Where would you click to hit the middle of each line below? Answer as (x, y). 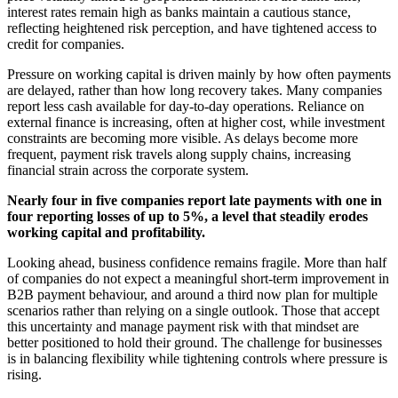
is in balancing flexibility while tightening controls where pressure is (197, 358)
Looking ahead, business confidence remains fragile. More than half (197, 262)
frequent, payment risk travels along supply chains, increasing (179, 154)
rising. (24, 374)
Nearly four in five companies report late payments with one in (195, 200)
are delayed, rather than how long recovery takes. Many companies (195, 90)
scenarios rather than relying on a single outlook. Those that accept (193, 310)
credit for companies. (66, 44)
